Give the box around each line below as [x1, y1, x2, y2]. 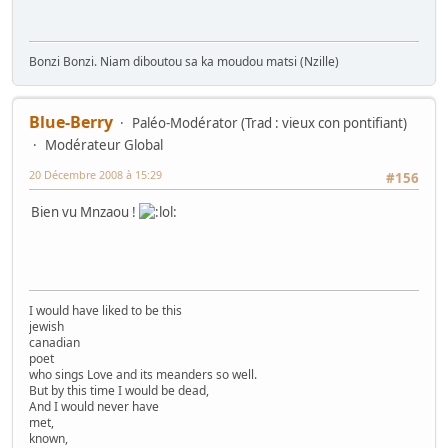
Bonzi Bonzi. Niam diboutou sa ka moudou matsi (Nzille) [29, 53, 339, 71]
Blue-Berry [29, 111, 113, 134]
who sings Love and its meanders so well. [29, 366, 257, 384]
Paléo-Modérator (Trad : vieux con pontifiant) [132, 114, 407, 133]
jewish [29, 318, 64, 336]
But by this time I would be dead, [29, 382, 209, 400]
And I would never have [29, 398, 159, 416]
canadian [29, 334, 80, 352]
